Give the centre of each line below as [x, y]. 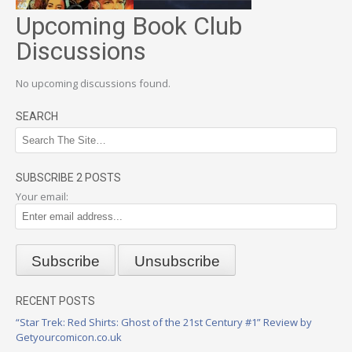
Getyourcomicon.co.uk [69, 337]
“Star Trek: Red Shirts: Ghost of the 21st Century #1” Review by [164, 322]
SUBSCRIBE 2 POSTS [68, 178]
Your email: [42, 197]
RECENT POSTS [55, 301]
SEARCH [37, 117]
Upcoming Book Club [129, 26]
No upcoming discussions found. [93, 84]
